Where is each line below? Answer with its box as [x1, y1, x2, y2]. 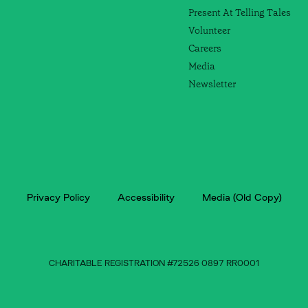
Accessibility [117, 191, 175, 204]
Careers [188, 42, 221, 55]
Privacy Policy [26, 191, 90, 204]
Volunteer [188, 24, 230, 37]
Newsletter [188, 78, 236, 91]
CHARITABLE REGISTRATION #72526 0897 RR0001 [48, 258, 259, 269]
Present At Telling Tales [188, 6, 291, 19]
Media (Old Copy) [201, 191, 282, 204]
